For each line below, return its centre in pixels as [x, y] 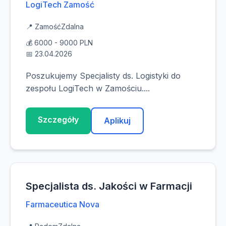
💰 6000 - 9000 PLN [59, 43]
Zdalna [72, 26]
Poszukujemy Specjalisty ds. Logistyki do [103, 76]
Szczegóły [58, 120]
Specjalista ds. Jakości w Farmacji [109, 186]
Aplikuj [117, 121]
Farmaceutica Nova [63, 204]
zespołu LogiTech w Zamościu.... [88, 88]
